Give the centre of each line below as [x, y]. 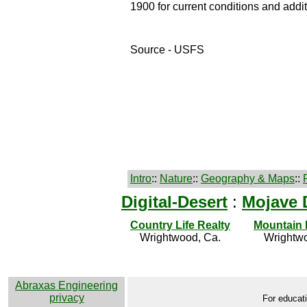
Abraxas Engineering [66, 285]
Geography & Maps [248, 179]
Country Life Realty [180, 225]
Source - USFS [167, 50]
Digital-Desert [174, 202]
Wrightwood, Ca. [180, 237]
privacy [66, 298]
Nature [176, 179]
